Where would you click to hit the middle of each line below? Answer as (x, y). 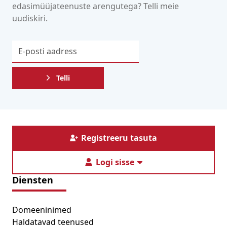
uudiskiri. (30, 18)
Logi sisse (115, 162)
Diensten (33, 180)
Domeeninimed (42, 210)
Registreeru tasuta (119, 138)
